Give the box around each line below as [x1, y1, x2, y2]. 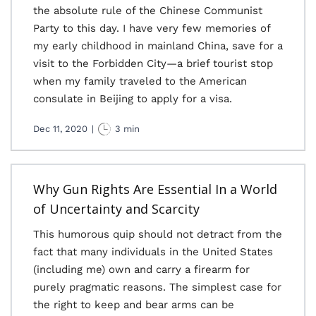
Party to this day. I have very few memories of [33, 22, 270, 35]
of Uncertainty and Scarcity [33, 200, 200, 217]
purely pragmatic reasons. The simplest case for [33, 281, 281, 293]
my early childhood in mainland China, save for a [33, 39, 283, 52]
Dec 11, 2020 [33, 123, 87, 134]
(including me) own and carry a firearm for [33, 263, 250, 276]
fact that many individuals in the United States [33, 245, 273, 258]
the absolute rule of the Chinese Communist [33, 4, 262, 17]
